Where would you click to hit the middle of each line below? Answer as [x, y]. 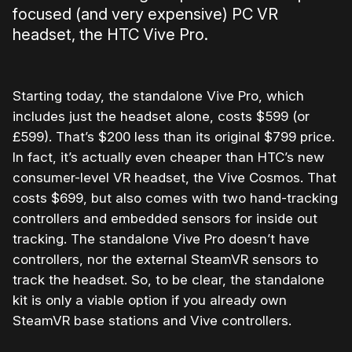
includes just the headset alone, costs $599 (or [161, 117]
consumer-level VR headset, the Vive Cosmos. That [174, 178]
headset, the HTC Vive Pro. [110, 35]
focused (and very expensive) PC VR [145, 15]
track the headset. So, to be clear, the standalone [169, 280]
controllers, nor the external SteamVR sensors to [165, 260]
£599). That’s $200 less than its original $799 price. [174, 137]
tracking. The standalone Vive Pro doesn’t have [161, 239]
